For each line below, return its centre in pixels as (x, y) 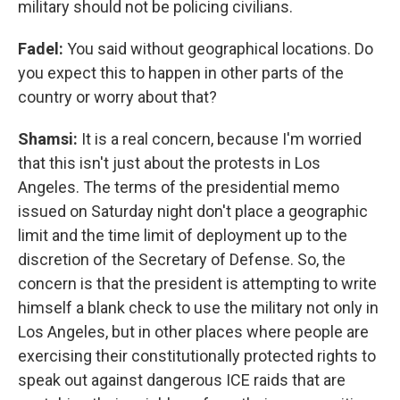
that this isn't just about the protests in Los (169, 163)
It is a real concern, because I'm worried (221, 139)
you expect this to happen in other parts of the (181, 73)
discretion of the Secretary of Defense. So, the (182, 259)
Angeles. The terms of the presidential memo (179, 187)
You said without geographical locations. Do (220, 49)
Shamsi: (50, 139)
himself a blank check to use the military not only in (198, 308)
